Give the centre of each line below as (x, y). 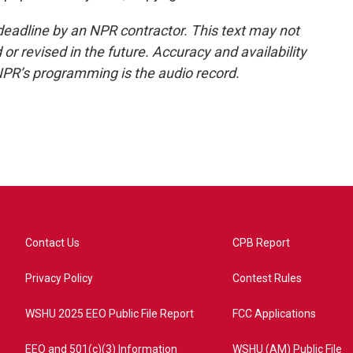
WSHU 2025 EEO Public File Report (110, 314)
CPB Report (262, 243)
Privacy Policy (59, 278)
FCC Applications (275, 314)
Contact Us (52, 243)
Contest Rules (268, 278)
